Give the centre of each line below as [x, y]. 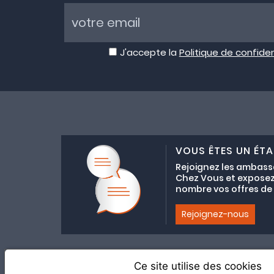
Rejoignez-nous [215, 214]
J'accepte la [149, 52]
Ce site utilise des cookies [198, 266]
